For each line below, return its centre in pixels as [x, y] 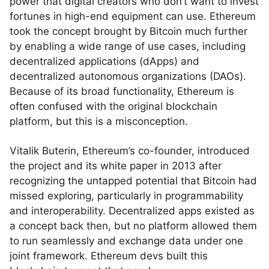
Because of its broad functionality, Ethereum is [122, 91]
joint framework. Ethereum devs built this [109, 256]
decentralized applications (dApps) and [104, 61]
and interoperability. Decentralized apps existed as [132, 211]
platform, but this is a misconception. [99, 121]
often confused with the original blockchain [113, 106]
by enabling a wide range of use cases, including [128, 46]
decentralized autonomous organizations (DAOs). [128, 76]
